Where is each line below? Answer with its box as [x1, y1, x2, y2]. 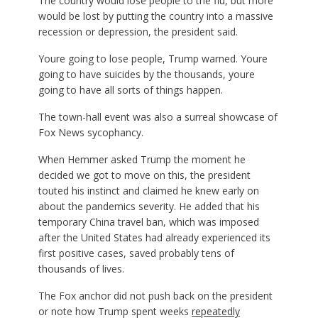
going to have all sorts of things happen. [38, 83, 223, 97]
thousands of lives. [38, 262, 124, 275]
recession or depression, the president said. [38, 25, 238, 38]
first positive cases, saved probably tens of [38, 246, 234, 260]
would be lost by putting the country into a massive [38, 9, 273, 23]
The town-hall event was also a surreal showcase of [38, 110, 278, 124]
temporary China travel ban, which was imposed [38, 215, 259, 229]
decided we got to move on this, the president [38, 168, 251, 182]
